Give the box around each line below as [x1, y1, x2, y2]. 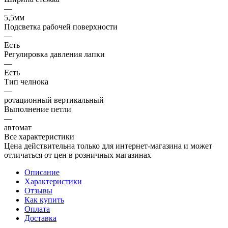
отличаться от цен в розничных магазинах [4, 150, 151, 159]
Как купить [24, 195, 64, 204]
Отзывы [24, 186, 52, 195]
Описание [24, 167, 60, 177]
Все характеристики [4, 132, 74, 141]
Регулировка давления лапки [4, 49, 105, 59]
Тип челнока [4, 77, 48, 86]
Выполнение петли [4, 104, 71, 113]
